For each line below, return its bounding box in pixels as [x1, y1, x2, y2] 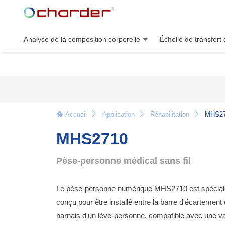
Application [102, 110, 135, 118]
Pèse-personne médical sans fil [56, 155, 191, 166]
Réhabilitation [150, 110, 189, 118]
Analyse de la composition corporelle [24, 35, 140, 43]
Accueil [65, 110, 87, 118]
